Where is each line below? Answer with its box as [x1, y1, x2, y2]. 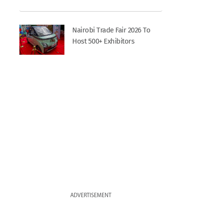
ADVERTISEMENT [70, 192, 112, 199]
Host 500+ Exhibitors [72, 37, 135, 46]
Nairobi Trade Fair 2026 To [72, 26, 151, 35]
